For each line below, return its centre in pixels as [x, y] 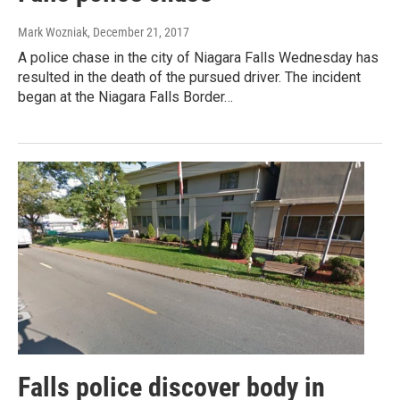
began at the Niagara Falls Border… [125, 96]
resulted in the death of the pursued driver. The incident [189, 77]
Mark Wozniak [53, 32]
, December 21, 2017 [138, 32]
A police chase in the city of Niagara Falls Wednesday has [198, 57]
